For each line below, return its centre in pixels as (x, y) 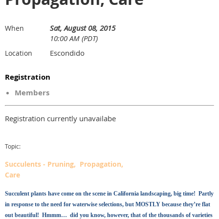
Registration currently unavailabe (60, 118)
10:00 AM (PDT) (74, 38)
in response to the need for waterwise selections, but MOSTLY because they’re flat (108, 204)
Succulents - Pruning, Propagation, (64, 164)
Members (32, 93)
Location (19, 53)
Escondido (67, 53)
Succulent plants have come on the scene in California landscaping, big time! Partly (109, 194)
